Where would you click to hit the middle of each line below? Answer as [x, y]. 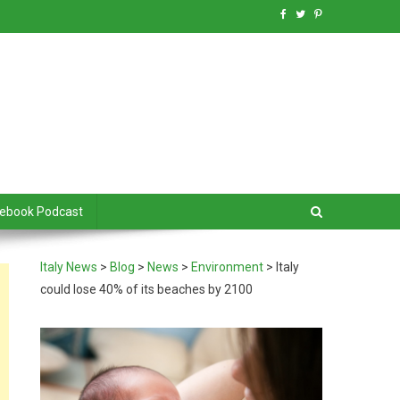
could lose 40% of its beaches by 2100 [147, 289]
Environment [228, 267]
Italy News [69, 267]
